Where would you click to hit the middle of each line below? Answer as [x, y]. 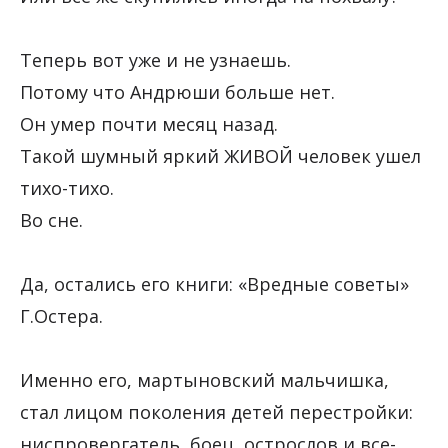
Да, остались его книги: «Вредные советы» [214, 284]
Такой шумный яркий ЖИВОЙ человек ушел [220, 156]
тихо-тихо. [69, 188]
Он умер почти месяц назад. [151, 124]
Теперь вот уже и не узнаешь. [155, 60]
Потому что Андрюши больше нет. [177, 92]
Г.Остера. [61, 316]
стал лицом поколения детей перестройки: [216, 412]
